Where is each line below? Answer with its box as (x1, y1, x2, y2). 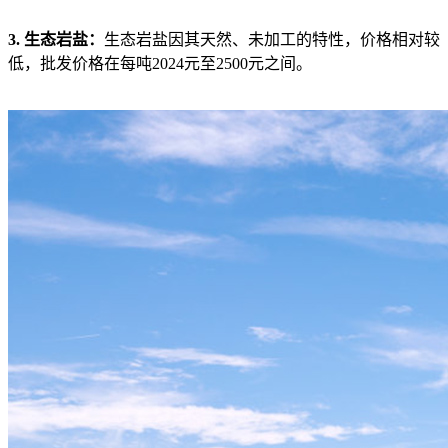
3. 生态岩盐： (8, 30, 104, 48)
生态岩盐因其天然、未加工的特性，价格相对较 (104, 30, 440, 48)
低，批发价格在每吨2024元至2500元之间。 (8, 54, 312, 72)
